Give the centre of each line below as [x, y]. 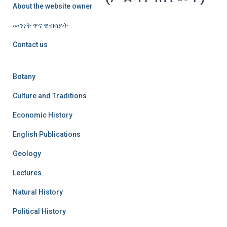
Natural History [38, 192]
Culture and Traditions [50, 96]
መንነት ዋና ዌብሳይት [40, 25]
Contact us [30, 44]
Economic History [43, 115]
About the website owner [53, 6]
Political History [39, 211]
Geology [27, 153]
